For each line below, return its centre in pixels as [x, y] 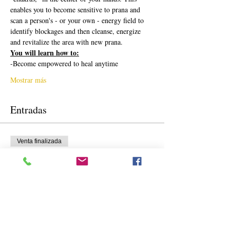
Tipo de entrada [33, 158]
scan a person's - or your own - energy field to [78, 20]
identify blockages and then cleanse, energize [76, 31]
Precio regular [40, 171]
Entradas [28, 109]
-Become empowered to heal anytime [64, 63]
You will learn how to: [45, 52]
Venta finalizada [39, 141]
